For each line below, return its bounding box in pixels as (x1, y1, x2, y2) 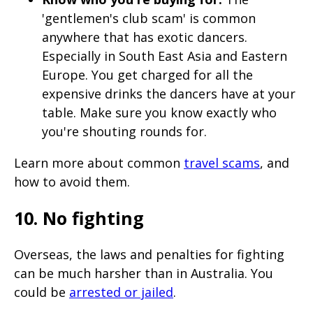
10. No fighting (14, 205, 144, 230)
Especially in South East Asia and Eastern (42, 47, 287, 64)
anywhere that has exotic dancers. (42, 28, 247, 45)
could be (14, 284, 69, 301)
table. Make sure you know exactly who (42, 103, 277, 121)
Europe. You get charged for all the (42, 66, 253, 83)
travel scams (184, 154, 260, 171)
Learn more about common (14, 154, 184, 171)
